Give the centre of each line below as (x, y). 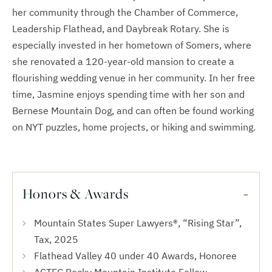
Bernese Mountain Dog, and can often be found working (133, 110)
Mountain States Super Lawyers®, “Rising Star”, (138, 223)
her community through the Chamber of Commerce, (125, 12)
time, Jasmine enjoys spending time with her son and (128, 94)
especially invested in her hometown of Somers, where (132, 45)
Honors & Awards (76, 194)
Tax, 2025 (56, 239)
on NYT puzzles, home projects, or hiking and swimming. (135, 127)
